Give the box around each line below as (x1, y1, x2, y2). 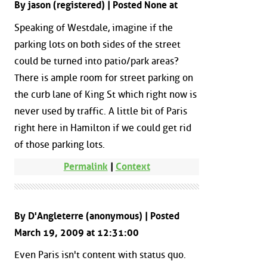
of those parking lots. (14, 138, 105, 150)
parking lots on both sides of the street (14, 38, 181, 50)
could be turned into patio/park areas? (14, 55, 179, 67)
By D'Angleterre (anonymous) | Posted (14, 210, 179, 222)
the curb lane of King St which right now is (14, 88, 197, 100)
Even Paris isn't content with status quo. (14, 249, 186, 261)
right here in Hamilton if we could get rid (14, 122, 191, 133)
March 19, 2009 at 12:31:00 (14, 226, 139, 238)
